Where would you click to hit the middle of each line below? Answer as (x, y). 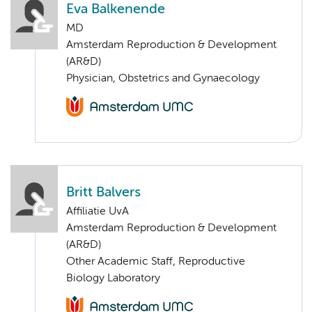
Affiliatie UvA (97, 212)
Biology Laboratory (113, 279)
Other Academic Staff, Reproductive (156, 262)
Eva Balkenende (116, 9)
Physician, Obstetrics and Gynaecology (163, 78)
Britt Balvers (103, 193)
